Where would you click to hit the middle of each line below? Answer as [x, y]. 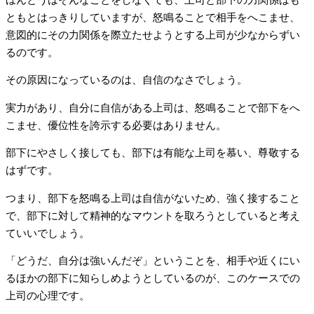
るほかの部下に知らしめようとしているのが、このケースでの [153, 279]
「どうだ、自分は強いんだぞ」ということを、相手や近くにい [153, 261]
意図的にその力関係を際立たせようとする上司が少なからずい [153, 35]
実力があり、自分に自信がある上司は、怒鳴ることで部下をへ [153, 108]
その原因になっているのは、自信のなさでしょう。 [127, 80]
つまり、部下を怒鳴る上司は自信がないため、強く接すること [153, 198]
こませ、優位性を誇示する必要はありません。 [116, 125]
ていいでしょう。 [48, 233]
